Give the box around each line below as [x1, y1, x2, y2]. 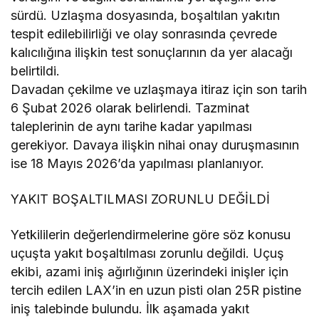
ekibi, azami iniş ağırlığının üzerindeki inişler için [11, 263, 289, 279]
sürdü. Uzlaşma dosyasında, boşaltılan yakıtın [11, 7, 281, 23]
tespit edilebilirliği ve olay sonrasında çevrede [11, 26, 278, 41]
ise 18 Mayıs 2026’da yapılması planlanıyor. [11, 155, 265, 171]
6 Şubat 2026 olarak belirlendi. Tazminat [11, 100, 250, 115]
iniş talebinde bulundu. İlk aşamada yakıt [11, 300, 250, 316]
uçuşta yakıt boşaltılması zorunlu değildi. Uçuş [11, 245, 285, 261]
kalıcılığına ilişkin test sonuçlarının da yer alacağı [11, 44, 293, 60]
